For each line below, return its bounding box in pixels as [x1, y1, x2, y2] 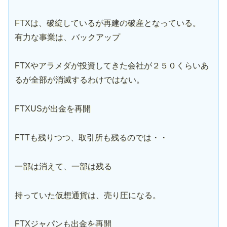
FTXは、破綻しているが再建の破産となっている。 [15, 18, 201, 27]
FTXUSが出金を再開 [15, 104, 91, 113]
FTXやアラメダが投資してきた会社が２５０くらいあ [15, 61, 209, 70]
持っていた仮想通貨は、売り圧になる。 [15, 191, 161, 200]
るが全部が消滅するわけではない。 [15, 75, 144, 85]
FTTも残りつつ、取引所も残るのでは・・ [15, 133, 168, 142]
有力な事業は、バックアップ [15, 32, 120, 42]
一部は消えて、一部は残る [15, 162, 112, 171]
